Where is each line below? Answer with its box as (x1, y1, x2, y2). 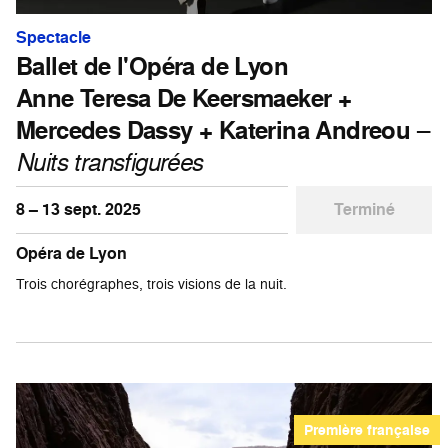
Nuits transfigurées (16, 145, 203, 179)
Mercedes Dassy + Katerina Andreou (16, 113, 411, 148)
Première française (304, 420, 430, 441)
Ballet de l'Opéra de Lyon (16, 49, 288, 84)
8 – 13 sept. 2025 (16, 198, 141, 222)
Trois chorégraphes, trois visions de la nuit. (16, 274, 287, 294)
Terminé (333, 198, 395, 222)
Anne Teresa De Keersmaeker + (16, 81, 352, 116)
